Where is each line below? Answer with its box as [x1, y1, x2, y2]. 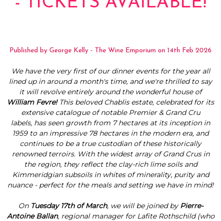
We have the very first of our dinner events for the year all [11, 66, 210, 75]
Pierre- [180, 201, 203, 210]
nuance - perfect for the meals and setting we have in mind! [7, 180, 214, 189]
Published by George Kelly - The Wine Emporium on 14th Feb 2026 [9, 46, 212, 54]
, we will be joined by [107, 201, 180, 210]
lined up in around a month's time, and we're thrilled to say [9, 76, 212, 86]
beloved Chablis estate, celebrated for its [75, 97, 214, 107]
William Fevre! [7, 97, 59, 107]
